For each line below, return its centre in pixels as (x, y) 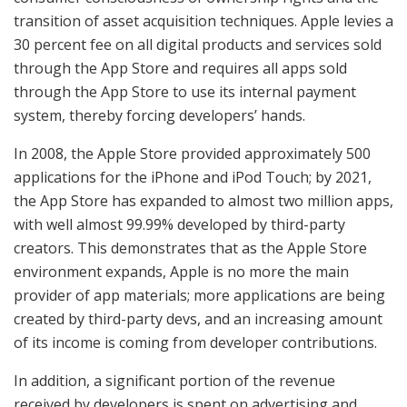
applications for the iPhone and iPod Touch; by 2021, (193, 177)
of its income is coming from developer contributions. (195, 342)
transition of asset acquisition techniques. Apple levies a (203, 20)
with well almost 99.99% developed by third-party (179, 224)
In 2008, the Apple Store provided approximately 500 (192, 153)
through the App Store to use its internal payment (185, 91)
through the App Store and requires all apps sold (180, 68)
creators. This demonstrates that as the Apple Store (190, 248)
